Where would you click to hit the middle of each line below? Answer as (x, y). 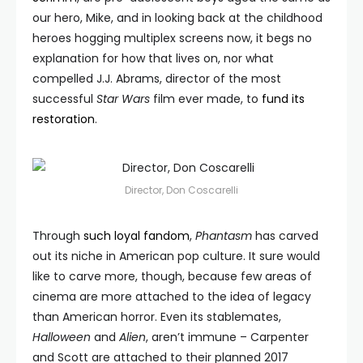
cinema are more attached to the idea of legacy (172, 297)
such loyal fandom (137, 236)
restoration (64, 119)
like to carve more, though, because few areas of (172, 276)
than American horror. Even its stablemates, (157, 317)
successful (64, 99)
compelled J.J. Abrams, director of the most (157, 79)
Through (58, 236)
